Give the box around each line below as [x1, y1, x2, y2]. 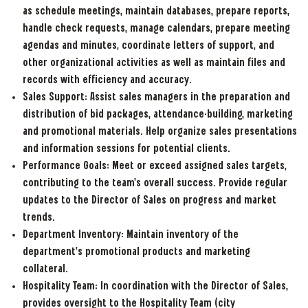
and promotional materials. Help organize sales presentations [22, 126, 297, 137]
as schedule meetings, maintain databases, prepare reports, [22, 6, 289, 17]
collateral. [22, 264, 68, 275]
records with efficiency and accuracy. [22, 75, 192, 86]
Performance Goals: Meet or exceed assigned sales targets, [22, 161, 287, 172]
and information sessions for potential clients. [22, 144, 233, 155]
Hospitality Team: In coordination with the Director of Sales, [22, 281, 288, 292]
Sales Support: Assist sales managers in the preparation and [22, 92, 290, 103]
